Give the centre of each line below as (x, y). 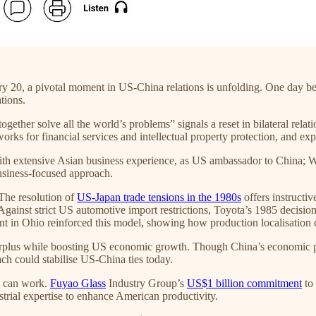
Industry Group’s (146, 283)
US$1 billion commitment (244, 283)
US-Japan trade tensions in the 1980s (159, 197)
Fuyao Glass (78, 283)
